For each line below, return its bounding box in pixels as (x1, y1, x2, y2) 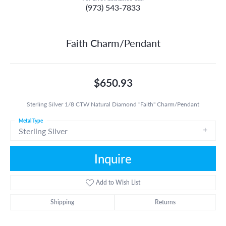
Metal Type (19, 117, 43, 124)
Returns (155, 197, 176, 206)
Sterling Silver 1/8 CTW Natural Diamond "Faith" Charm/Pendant (27, 99, 199, 108)
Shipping (50, 197, 74, 206)
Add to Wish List (96, 178, 141, 187)
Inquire (94, 149, 132, 167)
